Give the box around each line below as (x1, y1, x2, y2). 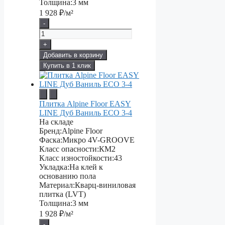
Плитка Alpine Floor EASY (39, 99, 131, 108)
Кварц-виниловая (75, 181, 136, 190)
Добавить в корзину (43, 51, 103, 59)
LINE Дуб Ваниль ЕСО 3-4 (39, 108, 132, 118)
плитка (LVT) (39, 190, 86, 199)
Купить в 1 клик (43, 62, 91, 70)
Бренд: (39, 127, 62, 136)
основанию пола (39, 172, 96, 181)
